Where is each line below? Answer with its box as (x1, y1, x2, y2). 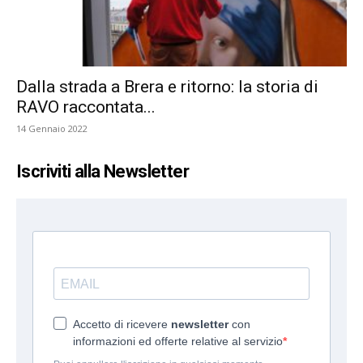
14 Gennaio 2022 (16, 122, 88, 135)
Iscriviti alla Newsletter (16, 161, 189, 182)
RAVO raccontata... (16, 97, 156, 117)
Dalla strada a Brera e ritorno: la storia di (16, 77, 318, 97)
